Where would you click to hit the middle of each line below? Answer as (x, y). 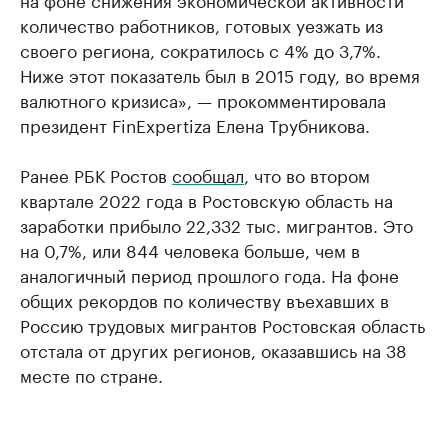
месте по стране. (91, 374)
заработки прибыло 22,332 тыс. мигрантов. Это (216, 224)
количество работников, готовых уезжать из (201, 24)
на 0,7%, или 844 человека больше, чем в (190, 249)
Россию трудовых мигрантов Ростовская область (222, 324)
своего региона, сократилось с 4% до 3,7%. (200, 49)
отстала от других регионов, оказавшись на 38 (213, 349)
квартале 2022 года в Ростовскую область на (206, 199)
